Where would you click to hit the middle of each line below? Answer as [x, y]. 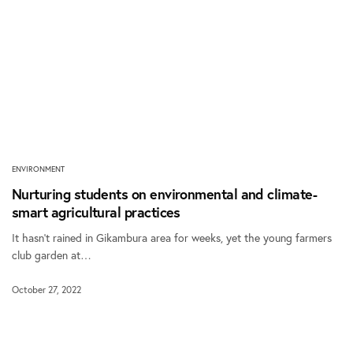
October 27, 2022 [46, 290]
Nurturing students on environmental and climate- [165, 194]
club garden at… [52, 255]
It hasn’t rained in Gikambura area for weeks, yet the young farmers [172, 238]
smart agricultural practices [96, 212]
